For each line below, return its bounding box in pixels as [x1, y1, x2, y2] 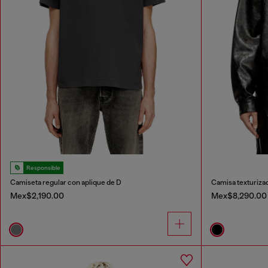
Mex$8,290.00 [211, 190, 267, 200]
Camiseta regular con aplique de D [10, 178, 121, 187]
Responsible [26, 164, 60, 171]
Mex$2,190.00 [10, 190, 64, 200]
